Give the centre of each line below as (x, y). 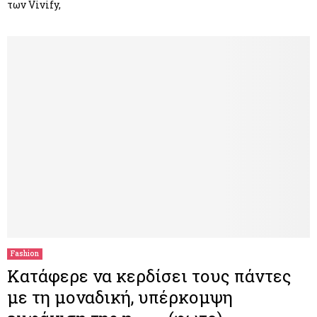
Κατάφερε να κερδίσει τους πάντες (149, 276)
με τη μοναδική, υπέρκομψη (120, 298)
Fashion (25, 254)
